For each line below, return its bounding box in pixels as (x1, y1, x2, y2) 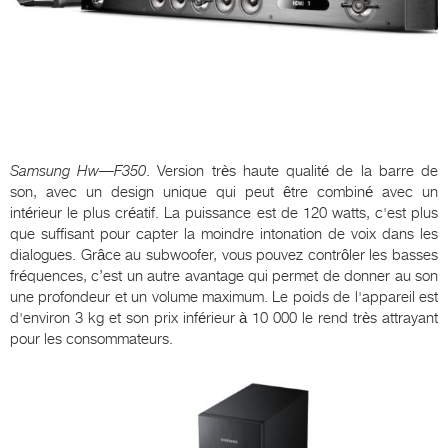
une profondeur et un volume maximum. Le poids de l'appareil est (10, 288, 438, 307)
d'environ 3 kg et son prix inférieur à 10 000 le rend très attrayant (10, 309, 438, 328)
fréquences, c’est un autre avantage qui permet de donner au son (10, 267, 438, 286)
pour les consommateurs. (10, 330, 173, 349)
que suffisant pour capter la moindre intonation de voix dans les (10, 225, 438, 244)
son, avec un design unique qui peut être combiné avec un (10, 183, 438, 202)
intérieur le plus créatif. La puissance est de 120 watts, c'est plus (10, 204, 438, 223)
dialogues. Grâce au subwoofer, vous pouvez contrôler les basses (10, 246, 438, 265)
